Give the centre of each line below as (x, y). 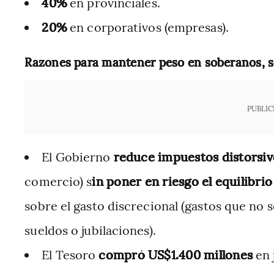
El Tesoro (70, 254)
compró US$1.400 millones (176, 254)
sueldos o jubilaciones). (90, 230)
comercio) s (58, 181)
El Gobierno (78, 156)
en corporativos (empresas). (148, 27)
